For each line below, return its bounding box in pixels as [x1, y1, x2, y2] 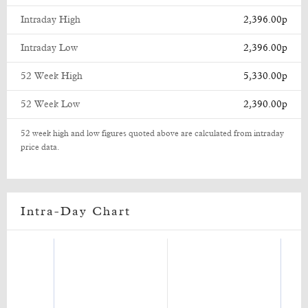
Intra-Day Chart [21, 206, 131, 218]
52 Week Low [21, 100, 80, 109]
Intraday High [21, 15, 80, 25]
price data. [21, 144, 60, 152]
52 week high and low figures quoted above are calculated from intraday [21, 130, 284, 138]
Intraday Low [21, 43, 78, 53]
